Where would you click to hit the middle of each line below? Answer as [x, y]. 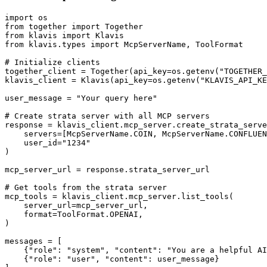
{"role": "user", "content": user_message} [112, 259]
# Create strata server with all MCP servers [107, 116]
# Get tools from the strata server [86, 187]
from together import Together [74, 26]
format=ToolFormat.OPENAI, [74, 214]
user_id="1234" [48, 142]
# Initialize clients [52, 62]
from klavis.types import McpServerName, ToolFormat [124, 44]
